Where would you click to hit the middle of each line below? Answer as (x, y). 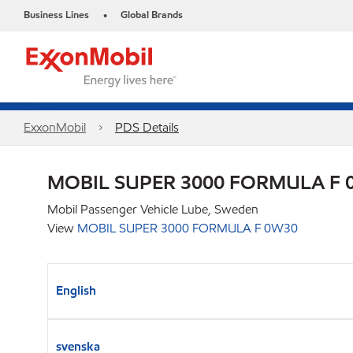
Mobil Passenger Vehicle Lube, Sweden (153, 209)
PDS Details (147, 127)
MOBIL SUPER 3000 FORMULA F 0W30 (188, 228)
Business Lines (56, 15)
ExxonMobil (55, 127)
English (76, 290)
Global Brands (152, 15)
